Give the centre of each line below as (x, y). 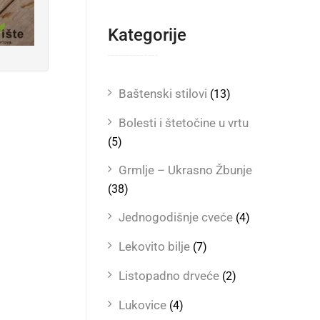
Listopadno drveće (169, 276)
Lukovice (142, 305)
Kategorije (147, 35)
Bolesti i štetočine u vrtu (184, 123)
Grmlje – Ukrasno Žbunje (185, 170)
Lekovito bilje (154, 246)
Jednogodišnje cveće (176, 217)
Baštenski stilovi (163, 94)
